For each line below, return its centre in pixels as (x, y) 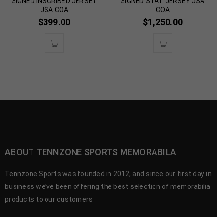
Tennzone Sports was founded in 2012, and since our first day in (108, 174)
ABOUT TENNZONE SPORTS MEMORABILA (91, 152)
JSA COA (54, 10)
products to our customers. (50, 199)
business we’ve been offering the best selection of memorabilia (108, 187)
